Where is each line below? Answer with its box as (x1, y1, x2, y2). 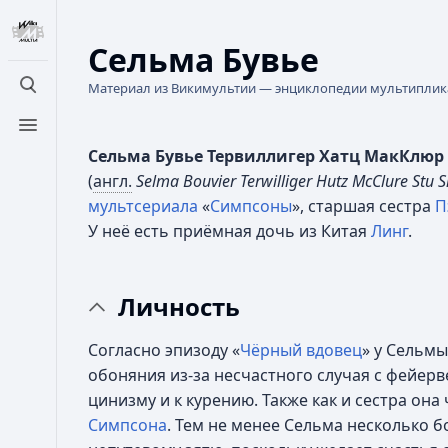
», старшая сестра (292, 195, 435, 217)
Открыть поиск (27, 84, 147, 107)
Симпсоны (210, 195, 292, 217)
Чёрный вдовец (240, 339, 362, 361)
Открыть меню (27, 124, 145, 147)
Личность (118, 290, 240, 323)
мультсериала (88, 195, 198, 217)
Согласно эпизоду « (88, 339, 240, 361)
